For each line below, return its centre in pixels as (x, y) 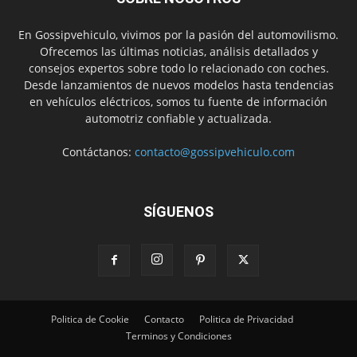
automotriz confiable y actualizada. (178, 119)
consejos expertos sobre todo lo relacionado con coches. (178, 69)
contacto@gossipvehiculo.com (215, 152)
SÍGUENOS (178, 212)
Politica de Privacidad (246, 320)
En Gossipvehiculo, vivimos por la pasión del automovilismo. (178, 35)
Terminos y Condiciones (178, 336)
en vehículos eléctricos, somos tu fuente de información (178, 102)
